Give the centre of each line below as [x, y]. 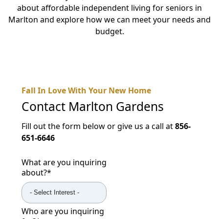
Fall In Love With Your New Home [86, 91]
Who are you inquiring [63, 211]
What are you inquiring [64, 162]
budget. [109, 32]
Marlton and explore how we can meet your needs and [109, 20]
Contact [45, 107]
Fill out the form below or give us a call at [98, 126]
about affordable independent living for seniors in [109, 8]
